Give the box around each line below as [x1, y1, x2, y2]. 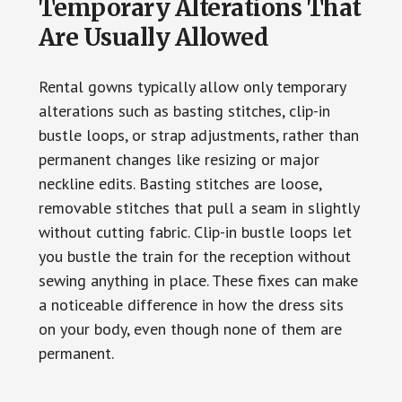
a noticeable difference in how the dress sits [38, 293, 344, 315]
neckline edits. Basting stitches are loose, [38, 172, 321, 194]
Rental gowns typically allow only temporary [38, 75, 345, 97]
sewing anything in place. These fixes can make [38, 269, 358, 291]
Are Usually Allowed [38, 22, 269, 52]
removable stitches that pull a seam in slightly [38, 197, 359, 218]
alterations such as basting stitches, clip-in [38, 100, 330, 121]
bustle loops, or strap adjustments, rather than [38, 124, 359, 145]
